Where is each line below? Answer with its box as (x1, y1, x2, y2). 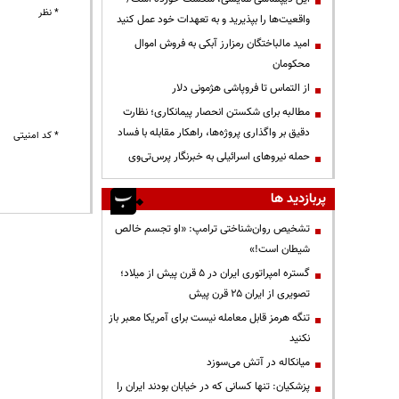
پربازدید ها (271, 188, 326, 209)
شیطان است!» (249, 240, 310, 257)
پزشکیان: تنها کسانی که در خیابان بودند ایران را (117, 378, 310, 395)
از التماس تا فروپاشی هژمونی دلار (172, 79, 310, 96)
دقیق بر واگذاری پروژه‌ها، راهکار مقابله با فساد (118, 124, 310, 141)
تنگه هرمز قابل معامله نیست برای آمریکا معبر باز (109, 309, 310, 326)
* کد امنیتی (13, 128, 60, 144)
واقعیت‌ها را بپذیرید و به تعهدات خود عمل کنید (117, 11, 310, 28)
